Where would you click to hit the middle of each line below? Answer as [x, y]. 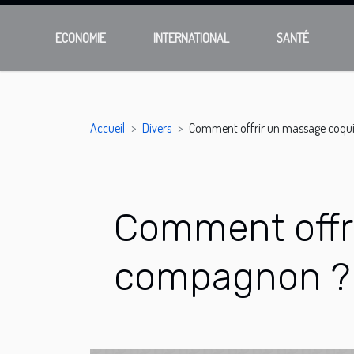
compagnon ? [232, 277]
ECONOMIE [81, 38]
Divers [157, 128]
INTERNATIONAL [192, 38]
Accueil [107, 128]
